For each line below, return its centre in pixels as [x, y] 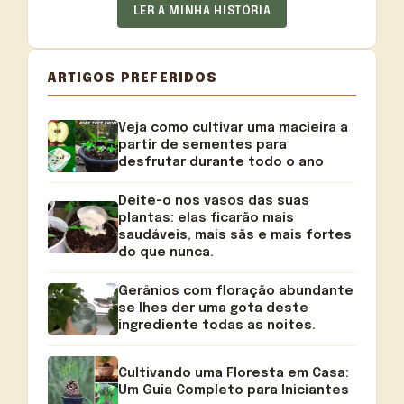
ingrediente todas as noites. [217, 326]
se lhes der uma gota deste [214, 309]
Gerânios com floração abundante [236, 292]
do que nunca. [166, 253]
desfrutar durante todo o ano [221, 163]
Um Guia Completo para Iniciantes [234, 391]
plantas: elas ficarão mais [207, 219]
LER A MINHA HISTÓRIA [202, 11]
